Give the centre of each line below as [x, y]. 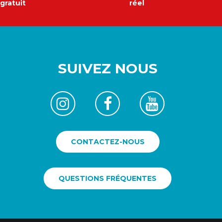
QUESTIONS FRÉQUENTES [108, 178]
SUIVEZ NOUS [108, 68]
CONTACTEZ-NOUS [108, 141]
